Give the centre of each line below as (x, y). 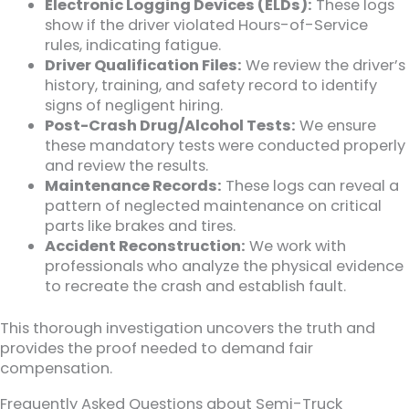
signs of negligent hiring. (134, 105)
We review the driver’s (324, 65)
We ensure (336, 125)
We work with (296, 246)
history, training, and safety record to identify (211, 85)
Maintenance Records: (134, 185)
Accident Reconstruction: (146, 246)
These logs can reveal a (311, 185)
